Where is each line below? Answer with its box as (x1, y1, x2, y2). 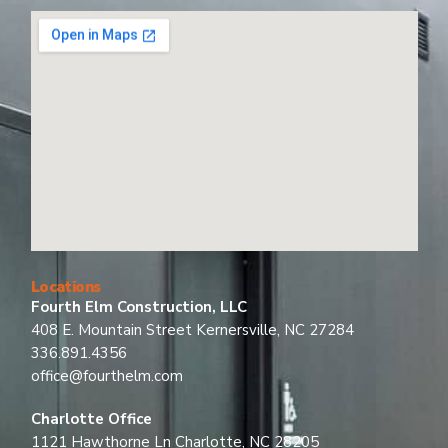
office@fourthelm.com (30, 366, 183, 387)
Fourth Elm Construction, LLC (30, 297, 247, 318)
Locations (30, 277, 102, 298)
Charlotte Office (30, 409, 152, 430)
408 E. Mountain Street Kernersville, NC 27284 (30, 320, 354, 341)
